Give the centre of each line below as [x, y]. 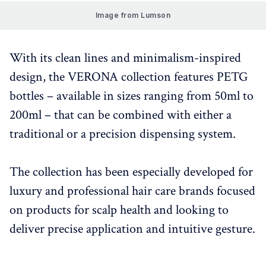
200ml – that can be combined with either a [121, 115]
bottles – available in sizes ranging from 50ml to [132, 96]
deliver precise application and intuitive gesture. [132, 229]
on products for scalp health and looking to [119, 210]
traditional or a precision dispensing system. [123, 134]
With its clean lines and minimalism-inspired [125, 58]
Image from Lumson [133, 15]
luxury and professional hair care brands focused [132, 191]
